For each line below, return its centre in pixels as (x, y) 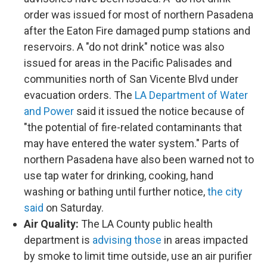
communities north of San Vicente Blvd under (131, 79)
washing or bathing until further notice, (116, 192)
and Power (49, 111)
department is (58, 240)
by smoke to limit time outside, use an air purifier (138, 256)
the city (225, 192)
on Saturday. (74, 208)
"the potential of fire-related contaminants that (133, 127)
